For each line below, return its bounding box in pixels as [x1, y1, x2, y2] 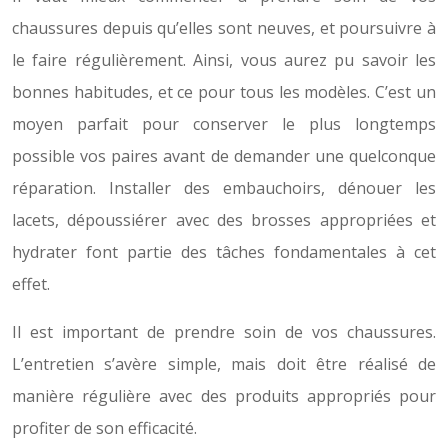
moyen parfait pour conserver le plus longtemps [12, 113, 436, 135]
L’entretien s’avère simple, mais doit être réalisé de [12, 353, 436, 375]
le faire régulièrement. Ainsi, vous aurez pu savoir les [12, 49, 436, 71]
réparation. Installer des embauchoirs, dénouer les [12, 177, 436, 199]
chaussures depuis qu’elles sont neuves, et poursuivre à [12, 17, 436, 39]
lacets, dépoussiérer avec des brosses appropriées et [12, 209, 436, 231]
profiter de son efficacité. [12, 417, 197, 439]
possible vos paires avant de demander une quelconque [12, 145, 436, 167]
